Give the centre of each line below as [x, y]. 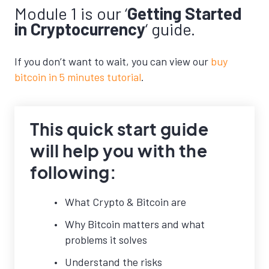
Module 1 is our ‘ [71, 14]
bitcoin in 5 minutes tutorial [78, 77]
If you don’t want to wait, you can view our [113, 62]
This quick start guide [119, 129]
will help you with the [119, 151]
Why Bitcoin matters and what [135, 224]
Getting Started [185, 14]
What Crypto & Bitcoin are [125, 202]
